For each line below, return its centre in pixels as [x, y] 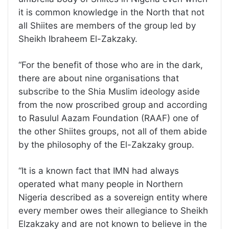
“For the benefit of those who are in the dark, [111, 65]
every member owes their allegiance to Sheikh [113, 210]
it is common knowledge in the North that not [111, 12]
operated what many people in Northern [101, 184]
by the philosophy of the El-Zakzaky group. [106, 144]
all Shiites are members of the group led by [107, 25]
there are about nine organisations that [99, 78]
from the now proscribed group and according [113, 105]
